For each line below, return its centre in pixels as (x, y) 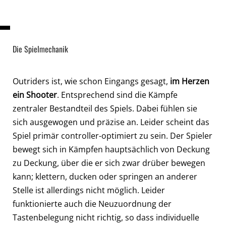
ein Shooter (35, 95)
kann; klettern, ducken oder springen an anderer (105, 176)
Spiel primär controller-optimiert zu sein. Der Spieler (112, 135)
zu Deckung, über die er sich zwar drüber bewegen (109, 163)
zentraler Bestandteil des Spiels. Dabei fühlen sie (105, 108)
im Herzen (190, 81)
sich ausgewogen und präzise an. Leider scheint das (111, 122)
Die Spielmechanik (40, 49)
